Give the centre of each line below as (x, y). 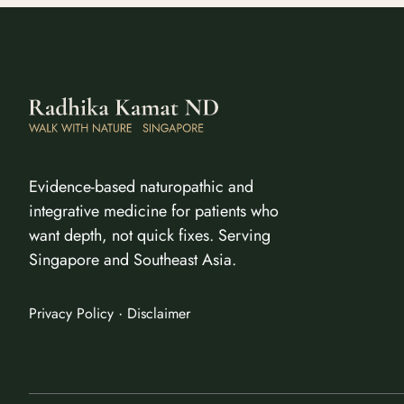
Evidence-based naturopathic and (141, 186)
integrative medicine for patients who (154, 211)
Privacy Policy (71, 313)
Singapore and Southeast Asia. (133, 259)
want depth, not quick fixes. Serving (150, 235)
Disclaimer (159, 313)
